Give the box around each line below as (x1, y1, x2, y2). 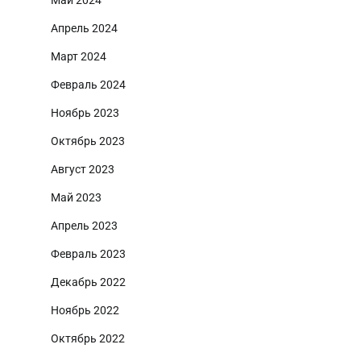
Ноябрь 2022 (51, 304, 119, 317)
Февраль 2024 (51, 78, 126, 92)
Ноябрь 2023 (51, 106, 119, 120)
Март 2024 (51, 50, 106, 64)
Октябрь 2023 (51, 135, 125, 148)
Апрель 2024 (51, 22, 118, 35)
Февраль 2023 (51, 247, 126, 261)
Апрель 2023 (51, 219, 118, 233)
